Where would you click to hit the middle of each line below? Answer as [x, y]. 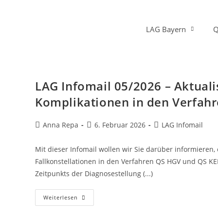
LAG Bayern [166, 29]
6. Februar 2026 [120, 125]
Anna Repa [61, 125]
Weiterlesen [61, 197]
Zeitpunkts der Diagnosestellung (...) [94, 173]
